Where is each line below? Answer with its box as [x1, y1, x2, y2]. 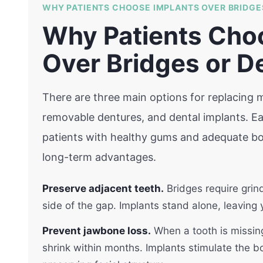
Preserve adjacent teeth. [42, 182, 164, 194]
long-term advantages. [42, 150, 156, 163]
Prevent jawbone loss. [42, 224, 151, 237]
